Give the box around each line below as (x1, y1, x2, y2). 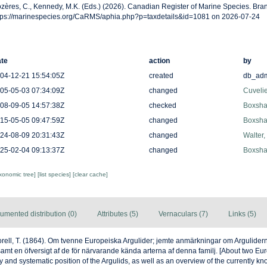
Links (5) (228, 209, 256, 218)
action (148, 56, 170, 65)
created (148, 71, 173, 80)
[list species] (37, 170, 73, 178)
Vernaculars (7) (159, 209, 208, 218)
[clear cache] (72, 170, 108, 178)
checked (148, 101, 176, 110)
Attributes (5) (97, 209, 138, 218)
